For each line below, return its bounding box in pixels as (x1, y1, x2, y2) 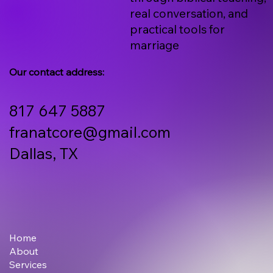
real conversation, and (130, 5, 249, 21)
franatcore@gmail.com (9, 122, 171, 141)
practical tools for (130, 21, 225, 37)
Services (9, 258, 47, 271)
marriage (130, 37, 180, 52)
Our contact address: (9, 65, 104, 78)
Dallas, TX (9, 143, 79, 163)
